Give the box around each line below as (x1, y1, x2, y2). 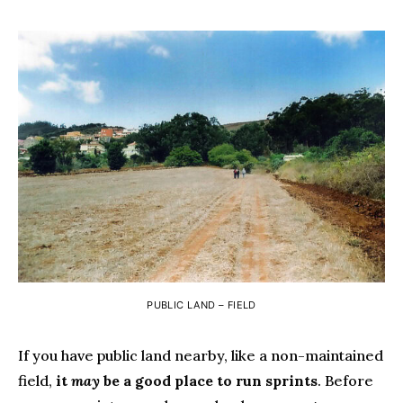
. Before (318, 371, 373, 390)
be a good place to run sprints (100, 371, 318, 390)
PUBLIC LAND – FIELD (147, 298, 256, 311)
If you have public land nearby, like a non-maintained (18, 345, 383, 364)
